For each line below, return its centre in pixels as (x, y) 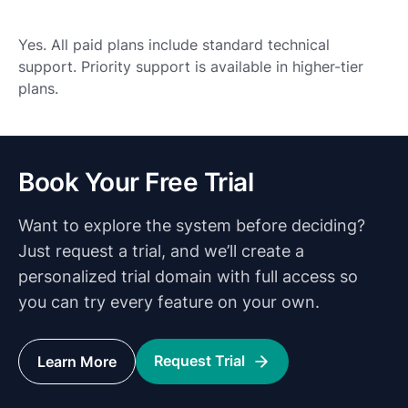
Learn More (77, 362)
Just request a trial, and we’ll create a (161, 251)
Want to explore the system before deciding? (192, 225)
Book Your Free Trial (136, 182)
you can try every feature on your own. (169, 302)
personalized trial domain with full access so (188, 276)
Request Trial (199, 361)
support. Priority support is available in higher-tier (191, 66)
